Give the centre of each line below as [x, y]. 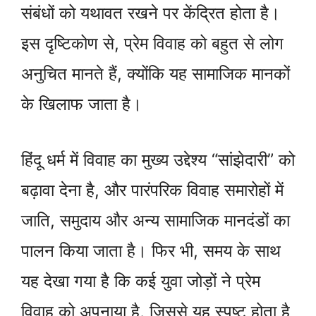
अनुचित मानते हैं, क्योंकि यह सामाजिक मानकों [156, 74]
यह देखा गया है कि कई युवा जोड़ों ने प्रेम [141, 281]
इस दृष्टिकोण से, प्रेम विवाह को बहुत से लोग [152, 44]
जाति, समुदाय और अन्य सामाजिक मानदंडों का [156, 221]
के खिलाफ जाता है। [81, 104]
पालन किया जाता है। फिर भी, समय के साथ [151, 251]
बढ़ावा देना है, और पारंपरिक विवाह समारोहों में [152, 190]
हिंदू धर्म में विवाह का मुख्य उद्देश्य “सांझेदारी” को [158, 160]
